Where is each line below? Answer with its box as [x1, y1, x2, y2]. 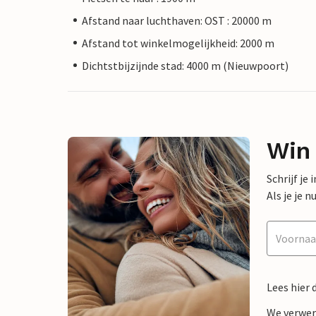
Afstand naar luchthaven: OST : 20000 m [82, 13, 272, 28]
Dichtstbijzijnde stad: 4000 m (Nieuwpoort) [82, 58, 288, 73]
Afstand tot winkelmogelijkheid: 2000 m [82, 35, 274, 50]
